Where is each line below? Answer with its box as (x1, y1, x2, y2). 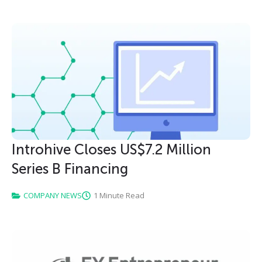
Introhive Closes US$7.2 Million (12, 141, 211, 158)
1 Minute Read (94, 190, 144, 201)
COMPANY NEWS (23, 190, 82, 201)
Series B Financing (12, 160, 128, 178)
